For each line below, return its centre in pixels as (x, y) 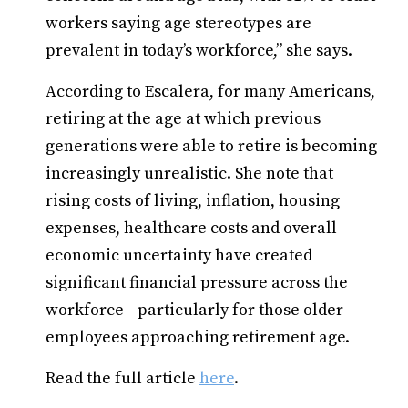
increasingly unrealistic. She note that (189, 173)
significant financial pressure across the (197, 283)
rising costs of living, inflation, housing (193, 201)
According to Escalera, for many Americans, (210, 92)
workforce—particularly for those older (194, 310)
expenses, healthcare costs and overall (191, 228)
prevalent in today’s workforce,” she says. (199, 51)
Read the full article (122, 378)
